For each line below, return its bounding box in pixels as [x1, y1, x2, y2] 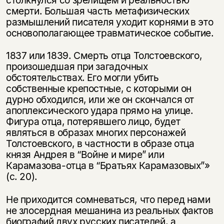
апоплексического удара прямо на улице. [5, 104, 193, 117]
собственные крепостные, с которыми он [5, 82, 191, 95]
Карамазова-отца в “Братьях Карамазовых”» [5, 159, 210, 172]
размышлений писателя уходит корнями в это [5, 15, 213, 28]
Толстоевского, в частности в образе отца [5, 137, 194, 150]
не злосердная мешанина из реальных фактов [5, 204, 213, 217]
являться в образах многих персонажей [5, 126, 186, 139]
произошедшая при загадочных [5, 60, 148, 73]
